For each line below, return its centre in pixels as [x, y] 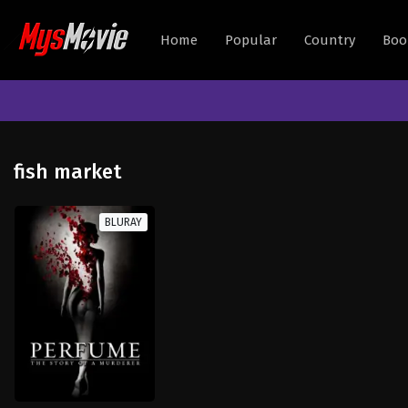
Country [330, 40]
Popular [251, 40]
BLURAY [123, 222]
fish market [67, 172]
